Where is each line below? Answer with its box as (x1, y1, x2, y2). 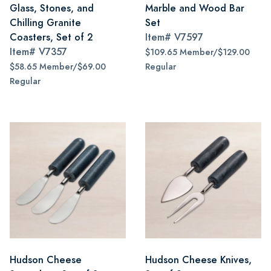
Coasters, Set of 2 (10, 30, 93, 44)
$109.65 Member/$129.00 (145, 47, 250, 58)
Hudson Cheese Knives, (145, 253, 252, 267)
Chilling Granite (10, 16, 81, 30)
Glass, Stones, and (10, 1, 94, 15)
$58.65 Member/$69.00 (10, 61, 106, 73)
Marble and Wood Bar (145, 1, 244, 15)
